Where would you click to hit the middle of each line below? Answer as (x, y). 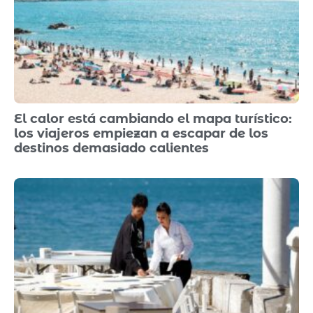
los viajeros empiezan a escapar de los (141, 133)
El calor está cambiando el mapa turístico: (153, 118)
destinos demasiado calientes (111, 148)
